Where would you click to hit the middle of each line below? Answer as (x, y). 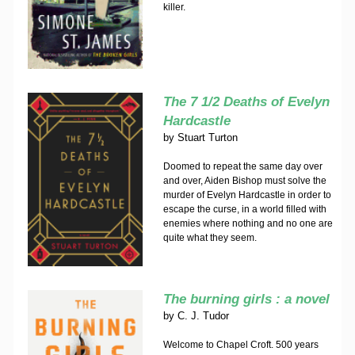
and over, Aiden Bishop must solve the (244, 181)
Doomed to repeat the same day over (242, 166)
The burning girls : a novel (246, 299)
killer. (175, 7)
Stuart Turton (207, 137)
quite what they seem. (210, 238)
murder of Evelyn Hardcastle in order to (247, 195)
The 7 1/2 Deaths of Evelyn (246, 102)
